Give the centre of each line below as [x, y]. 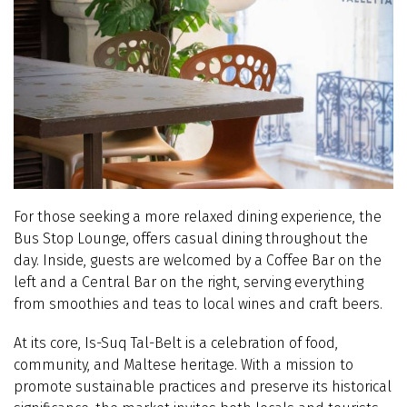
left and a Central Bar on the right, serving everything [189, 282]
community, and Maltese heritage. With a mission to [184, 365]
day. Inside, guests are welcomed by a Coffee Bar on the [198, 260]
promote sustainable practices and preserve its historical [203, 387]
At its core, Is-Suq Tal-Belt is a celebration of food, [176, 343]
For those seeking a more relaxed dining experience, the [198, 216]
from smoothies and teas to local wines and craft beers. [198, 303]
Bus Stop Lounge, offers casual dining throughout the [191, 238]
